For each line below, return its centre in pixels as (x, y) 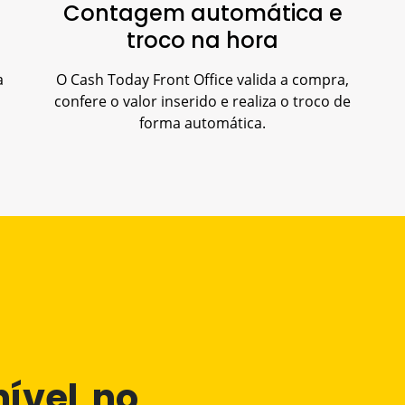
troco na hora (202, 40)
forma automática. (202, 122)
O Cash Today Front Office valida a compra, (202, 79)
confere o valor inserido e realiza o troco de (202, 101)
